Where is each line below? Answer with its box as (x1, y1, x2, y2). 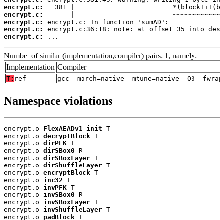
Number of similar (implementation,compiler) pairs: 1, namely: (4, 52, 197, 60)
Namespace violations (4, 94, 112, 108)
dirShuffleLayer (43, 162, 102, 169)
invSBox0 (43, 191, 75, 199)
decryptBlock (43, 132, 90, 140)
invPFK (43, 184, 67, 192)
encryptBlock (43, 169, 90, 177)
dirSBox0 (43, 147, 75, 155)
